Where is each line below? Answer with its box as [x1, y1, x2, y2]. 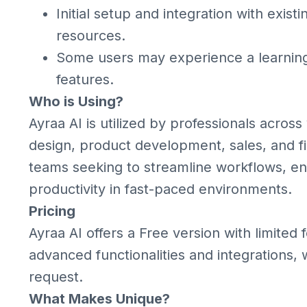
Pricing [29, 203, 75, 219]
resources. [56, 27, 125, 44]
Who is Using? [29, 93, 123, 110]
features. [56, 71, 114, 88]
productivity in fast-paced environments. [29, 181, 292, 197]
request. [29, 269, 83, 285]
